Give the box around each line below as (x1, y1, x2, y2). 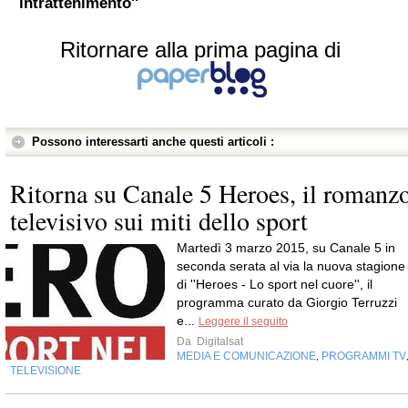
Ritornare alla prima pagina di (60, 37, 341, 62)
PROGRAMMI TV (321, 350, 406, 362)
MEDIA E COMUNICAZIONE (177, 350, 316, 362)
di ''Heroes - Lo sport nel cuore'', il (177, 277, 372, 291)
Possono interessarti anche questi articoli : (32, 135, 274, 148)
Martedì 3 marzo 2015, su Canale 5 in (177, 240, 395, 255)
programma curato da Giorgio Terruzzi (177, 295, 397, 310)
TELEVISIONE (10, 364, 81, 377)
